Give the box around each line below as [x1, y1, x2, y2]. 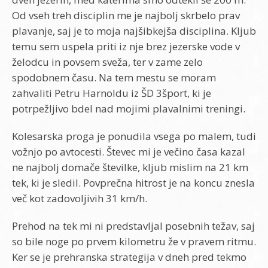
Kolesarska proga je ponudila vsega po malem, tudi [12, 129, 256, 143]
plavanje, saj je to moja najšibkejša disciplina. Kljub [12, 24, 256, 38]
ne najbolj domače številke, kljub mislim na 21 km [12, 160, 248, 174]
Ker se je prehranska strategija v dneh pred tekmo [12, 250, 246, 264]
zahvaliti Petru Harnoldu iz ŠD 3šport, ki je [12, 86, 211, 100]
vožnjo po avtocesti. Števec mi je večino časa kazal [12, 145, 245, 159]
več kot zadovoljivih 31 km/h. [12, 191, 147, 205]
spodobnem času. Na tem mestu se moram [12, 71, 216, 84]
